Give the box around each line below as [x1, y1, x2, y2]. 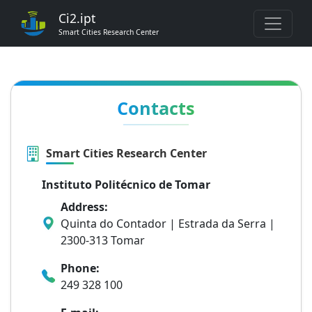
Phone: [61, 260, 100, 276]
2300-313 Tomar [61, 233, 145, 248]
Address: [61, 199, 108, 214]
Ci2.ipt [58, 10, 95, 26]
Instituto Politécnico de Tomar [42, 177, 210, 192]
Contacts [117, 96, 195, 120]
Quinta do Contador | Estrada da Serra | [61, 216, 275, 231]
